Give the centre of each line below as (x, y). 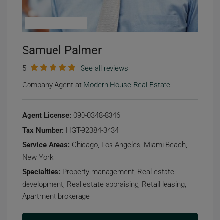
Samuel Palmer (62, 50)
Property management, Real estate (117, 172)
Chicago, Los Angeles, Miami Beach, (128, 145)
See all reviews (104, 68)
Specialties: (41, 172)
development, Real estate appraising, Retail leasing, (104, 184)
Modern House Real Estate (127, 85)
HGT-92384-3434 (91, 130)
